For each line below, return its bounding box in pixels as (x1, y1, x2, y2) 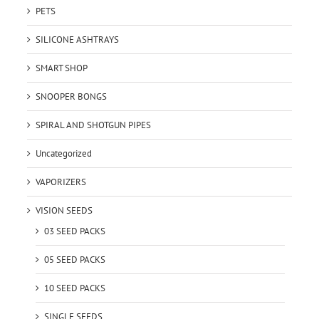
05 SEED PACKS (43, 253, 105, 266)
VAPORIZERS (35, 176, 86, 189)
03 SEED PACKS (43, 225, 105, 238)
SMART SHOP (35, 62, 88, 75)
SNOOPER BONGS (35, 90, 107, 103)
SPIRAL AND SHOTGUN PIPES (35, 119, 151, 132)
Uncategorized (35, 147, 92, 160)
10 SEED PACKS (43, 282, 105, 295)
